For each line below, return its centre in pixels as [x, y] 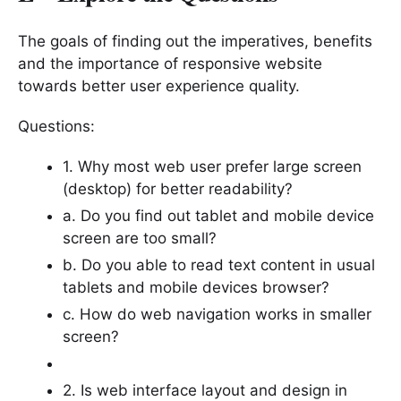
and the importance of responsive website [170, 63]
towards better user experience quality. [159, 85]
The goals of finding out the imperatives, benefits [195, 41]
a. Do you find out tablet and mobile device [218, 215]
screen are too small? [140, 238]
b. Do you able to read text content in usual [219, 264]
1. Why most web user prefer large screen [212, 166]
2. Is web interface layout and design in [205, 390]
